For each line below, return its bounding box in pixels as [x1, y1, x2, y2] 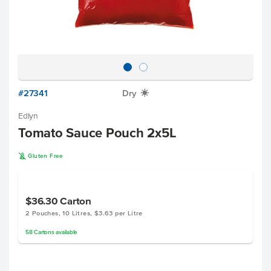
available [54, 229, 77, 235]
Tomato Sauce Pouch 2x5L [18, 125, 177, 140]
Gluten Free [28, 152, 64, 159]
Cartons [34, 229, 54, 235]
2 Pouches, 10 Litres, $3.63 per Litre [25, 209, 143, 217]
